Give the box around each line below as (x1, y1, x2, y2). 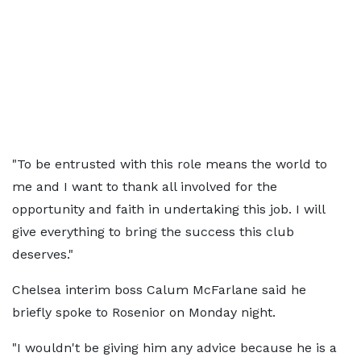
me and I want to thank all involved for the (12, 179, 277, 194)
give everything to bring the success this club (12, 224, 294, 239)
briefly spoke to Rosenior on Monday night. (12, 305, 276, 320)
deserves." (12, 247, 73, 262)
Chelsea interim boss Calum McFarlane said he (12, 282, 306, 297)
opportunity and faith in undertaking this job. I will (12, 201, 325, 217)
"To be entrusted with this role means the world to (12, 156, 327, 172)
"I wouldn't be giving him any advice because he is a (12, 340, 337, 355)
